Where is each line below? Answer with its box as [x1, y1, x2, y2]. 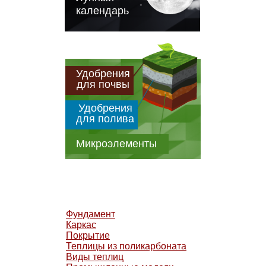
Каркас [66, 220, 96, 230]
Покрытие [66, 230, 110, 240]
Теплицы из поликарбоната [66, 241, 186, 251]
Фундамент [66, 209, 115, 219]
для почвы [77, 78, 129, 90]
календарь [76, 5, 129, 17]
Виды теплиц [66, 252, 123, 262]
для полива [76, 113, 134, 125]
